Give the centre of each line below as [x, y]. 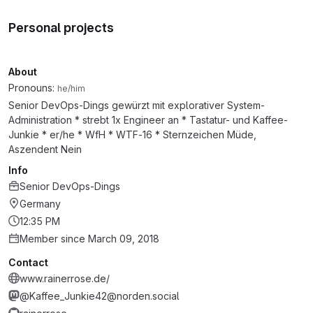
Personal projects [61, 28]
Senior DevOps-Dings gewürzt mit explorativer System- [137, 105]
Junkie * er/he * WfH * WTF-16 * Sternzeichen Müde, [132, 134]
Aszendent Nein [45, 149]
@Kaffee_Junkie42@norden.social [100, 296]
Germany [40, 204]
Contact [28, 262]
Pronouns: [33, 88]
